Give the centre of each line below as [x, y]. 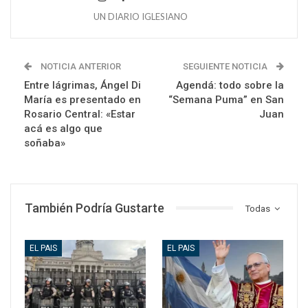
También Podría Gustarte [95, 208]
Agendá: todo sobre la [230, 85]
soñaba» [45, 143]
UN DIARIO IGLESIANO [141, 16]
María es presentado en [82, 99]
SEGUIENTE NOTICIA [226, 66]
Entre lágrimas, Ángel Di [82, 85]
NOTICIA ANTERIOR [80, 66]
